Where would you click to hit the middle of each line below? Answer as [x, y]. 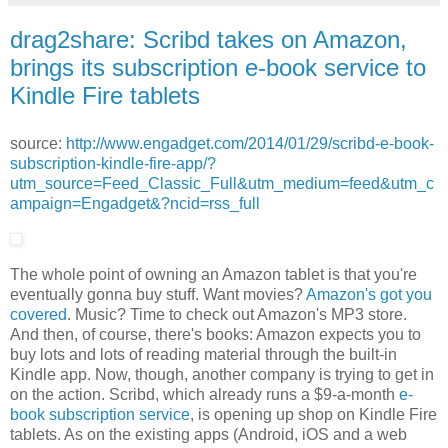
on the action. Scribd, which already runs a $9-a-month [204, 395]
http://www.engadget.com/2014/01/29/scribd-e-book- [250, 143]
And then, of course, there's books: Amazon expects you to [215, 335]
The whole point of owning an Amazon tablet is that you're [213, 275]
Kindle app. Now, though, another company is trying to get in [222, 375]
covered [38, 315]
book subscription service [100, 415]
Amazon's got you [369, 295]
